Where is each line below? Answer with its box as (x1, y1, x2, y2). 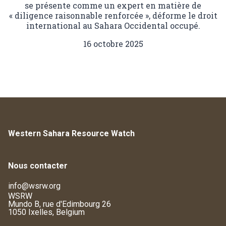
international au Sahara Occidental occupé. (26, 20, 200, 31)
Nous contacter (8, 161, 68, 171)
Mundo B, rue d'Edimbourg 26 (8, 199, 111, 209)
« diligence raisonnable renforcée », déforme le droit (9, 10, 217, 21)
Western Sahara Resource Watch (8, 129, 135, 139)
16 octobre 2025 (83, 38, 143, 49)
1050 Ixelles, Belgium (8, 207, 85, 217)
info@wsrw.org (8, 181, 61, 191)
